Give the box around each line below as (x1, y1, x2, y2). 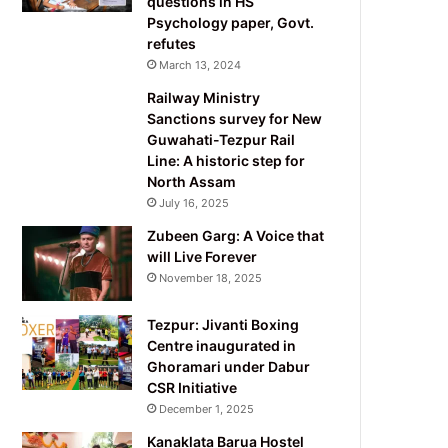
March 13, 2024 (159, 57, 242, 72)
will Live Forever (147, 247, 258, 265)
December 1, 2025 (159, 401, 255, 416)
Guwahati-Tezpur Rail (147, 130, 296, 148)
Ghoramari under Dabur (147, 357, 311, 375)
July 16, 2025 (159, 195, 230, 210)
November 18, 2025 (159, 270, 263, 285)
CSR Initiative (147, 378, 238, 396)
